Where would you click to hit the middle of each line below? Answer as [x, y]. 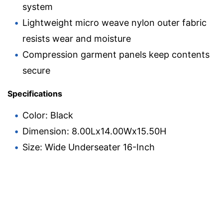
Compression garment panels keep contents [116, 54]
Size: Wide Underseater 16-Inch [89, 147]
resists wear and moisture [77, 38]
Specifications [35, 93]
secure [36, 70]
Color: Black [48, 115]
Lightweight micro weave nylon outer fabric [114, 22]
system [38, 6]
